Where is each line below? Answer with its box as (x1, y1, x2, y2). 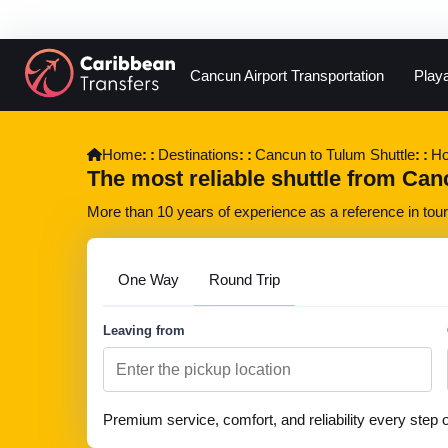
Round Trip (209, 271, 280, 288)
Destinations (158, 147, 239, 163)
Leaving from (103, 323, 185, 338)
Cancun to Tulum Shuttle (255, 147, 415, 163)
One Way (118, 271, 179, 288)
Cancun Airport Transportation (190, 68, 384, 84)
